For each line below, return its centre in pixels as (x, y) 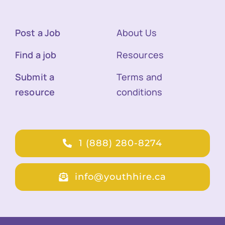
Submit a (35, 77)
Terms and (139, 77)
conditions (139, 92)
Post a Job (38, 32)
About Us (136, 32)
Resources (140, 54)
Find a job (36, 54)
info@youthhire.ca (120, 177)
